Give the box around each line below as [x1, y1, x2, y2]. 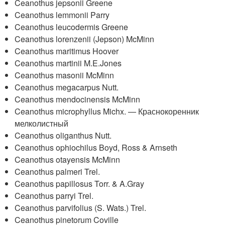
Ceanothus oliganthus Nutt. [15, 130, 112, 141]
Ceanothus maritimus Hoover [15, 45, 119, 57]
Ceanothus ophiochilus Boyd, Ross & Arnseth [15, 142, 178, 153]
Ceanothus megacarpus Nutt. [15, 81, 119, 93]
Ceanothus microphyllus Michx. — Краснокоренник [15, 105, 199, 117]
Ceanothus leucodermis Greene [15, 21, 129, 33]
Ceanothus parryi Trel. [15, 190, 94, 201]
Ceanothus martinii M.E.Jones [15, 57, 122, 69]
